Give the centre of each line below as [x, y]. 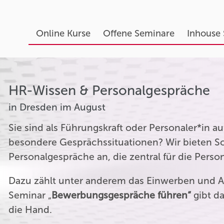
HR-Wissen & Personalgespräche [109, 90]
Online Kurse [63, 33]
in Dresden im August [57, 107]
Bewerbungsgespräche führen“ [121, 195]
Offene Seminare [138, 33]
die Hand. [30, 210]
